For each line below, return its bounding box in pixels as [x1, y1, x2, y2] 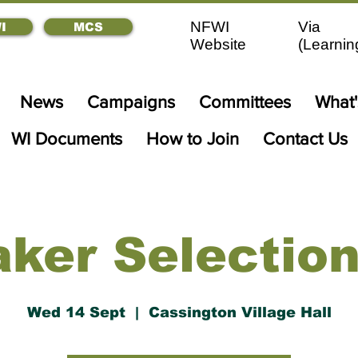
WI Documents [10, 129, 122, 148]
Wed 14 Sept [26, 304, 125, 320]
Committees [199, 93, 291, 111]
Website [190, 36, 246, 53]
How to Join [145, 129, 239, 148]
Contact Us [262, 129, 348, 148]
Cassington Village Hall [148, 304, 332, 320]
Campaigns [87, 93, 175, 111]
